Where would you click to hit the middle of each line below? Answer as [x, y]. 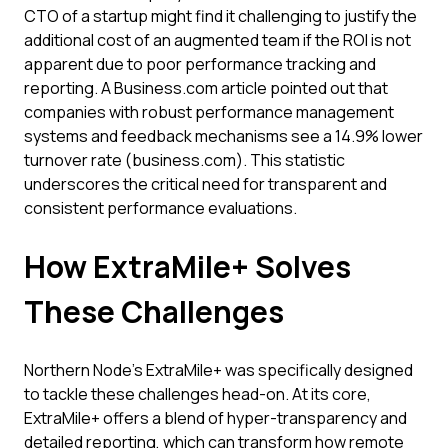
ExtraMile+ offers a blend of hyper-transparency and [215, 418]
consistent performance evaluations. [160, 208]
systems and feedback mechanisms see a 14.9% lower [223, 136]
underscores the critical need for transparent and [205, 184]
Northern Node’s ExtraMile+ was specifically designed [218, 370]
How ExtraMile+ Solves [187, 266]
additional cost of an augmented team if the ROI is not [217, 40]
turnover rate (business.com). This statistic [184, 160]
